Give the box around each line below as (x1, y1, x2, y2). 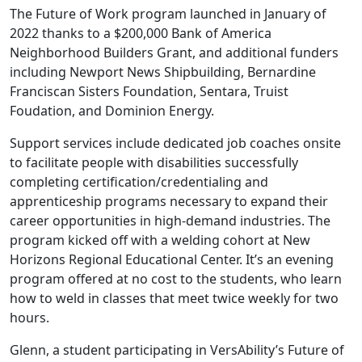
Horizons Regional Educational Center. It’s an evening (10, 250, 334, 268)
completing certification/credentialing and (10, 172, 268, 191)
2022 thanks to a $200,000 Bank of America (10, 23, 271, 42)
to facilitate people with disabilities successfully (10, 153, 298, 171)
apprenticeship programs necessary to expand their (10, 192, 328, 210)
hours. (10, 308, 49, 326)
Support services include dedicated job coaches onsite (10, 133, 341, 152)
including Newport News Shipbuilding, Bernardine (10, 62, 316, 81)
